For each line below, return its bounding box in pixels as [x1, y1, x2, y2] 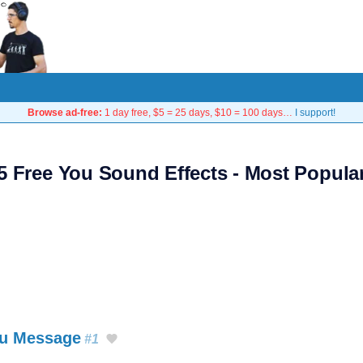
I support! [295, 107, 335, 117]
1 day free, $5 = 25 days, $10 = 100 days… [102, 107, 295, 117]
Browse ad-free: [28, 107, 102, 117]
